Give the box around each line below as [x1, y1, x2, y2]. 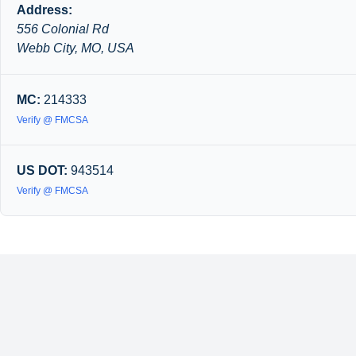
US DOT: [17, 164, 68, 177]
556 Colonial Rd [17, 22, 109, 36]
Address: [17, 3, 72, 17]
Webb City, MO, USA [17, 41, 134, 55]
